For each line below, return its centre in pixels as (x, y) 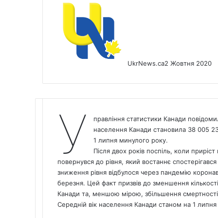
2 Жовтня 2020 (188, 63)
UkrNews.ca (146, 63)
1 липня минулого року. (130, 140)
